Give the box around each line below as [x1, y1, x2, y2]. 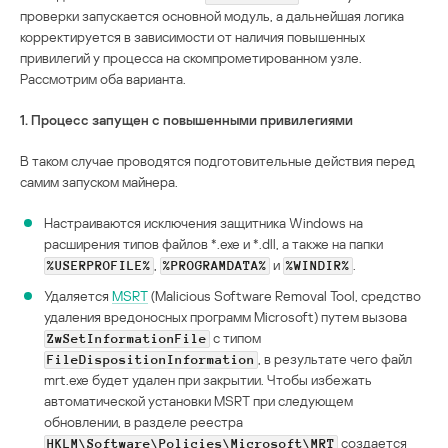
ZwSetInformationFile [47, 332, 207, 347]
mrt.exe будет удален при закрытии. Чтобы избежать [44, 371, 372, 389]
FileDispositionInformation [47, 353, 255, 368]
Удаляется [44, 287, 112, 305]
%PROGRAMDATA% [163, 259, 267, 274]
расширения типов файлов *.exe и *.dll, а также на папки [44, 235, 383, 253]
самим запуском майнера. [20, 173, 178, 191]
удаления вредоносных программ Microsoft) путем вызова [44, 308, 407, 326]
